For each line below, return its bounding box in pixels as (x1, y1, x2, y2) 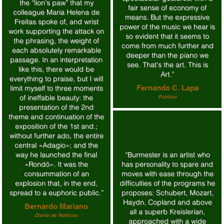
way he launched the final (15, 150, 97, 159)
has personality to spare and (121, 159, 213, 168)
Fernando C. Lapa (136, 83, 198, 92)
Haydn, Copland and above (122, 197, 212, 206)
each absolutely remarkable (11, 45, 101, 54)
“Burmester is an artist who (124, 150, 210, 159)
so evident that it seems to (125, 31, 209, 40)
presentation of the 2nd (19, 102, 93, 111)
